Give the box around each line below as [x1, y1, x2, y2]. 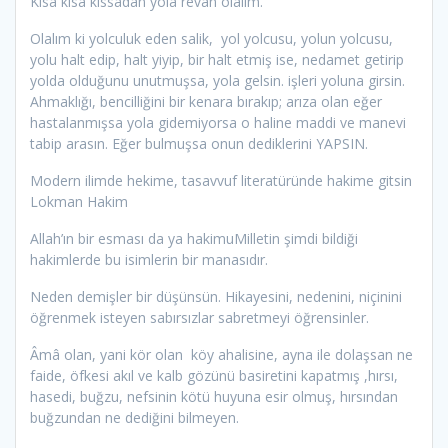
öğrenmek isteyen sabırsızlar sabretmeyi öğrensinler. [30, 308, 369, 328]
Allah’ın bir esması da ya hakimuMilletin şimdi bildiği [30, 229, 358, 249]
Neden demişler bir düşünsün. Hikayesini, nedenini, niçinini [30, 287, 402, 307]
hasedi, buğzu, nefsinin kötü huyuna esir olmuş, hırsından [30, 387, 398, 407]
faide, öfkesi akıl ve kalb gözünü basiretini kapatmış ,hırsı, [30, 366, 398, 386]
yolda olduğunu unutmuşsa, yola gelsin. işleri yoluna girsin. [30, 71, 405, 91]
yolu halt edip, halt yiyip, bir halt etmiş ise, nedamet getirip [30, 50, 404, 70]
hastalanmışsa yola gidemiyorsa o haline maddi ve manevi [30, 113, 406, 133]
